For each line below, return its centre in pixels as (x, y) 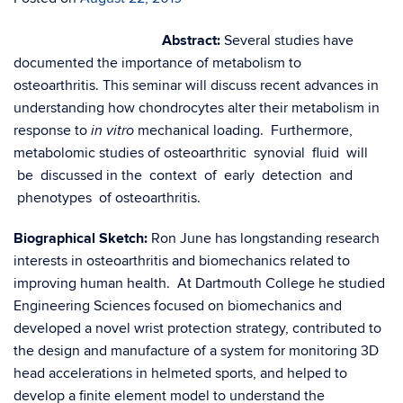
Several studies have (289, 40)
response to (52, 130)
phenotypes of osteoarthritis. (107, 198)
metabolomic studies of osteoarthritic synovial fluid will (191, 153)
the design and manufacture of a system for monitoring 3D (196, 351)
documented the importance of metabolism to (157, 63)
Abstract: (193, 40)
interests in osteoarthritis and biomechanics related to (182, 261)
